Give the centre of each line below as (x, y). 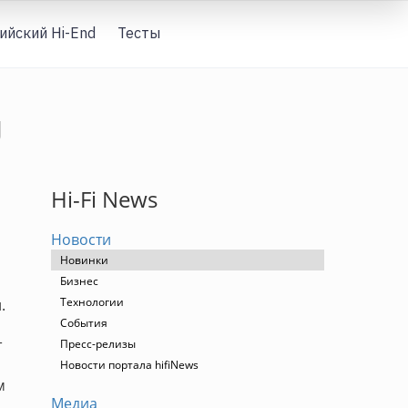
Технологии (92, 302)
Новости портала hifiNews (129, 365)
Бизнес (79, 281)
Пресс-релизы (98, 344)
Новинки (84, 260)
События (84, 323)
